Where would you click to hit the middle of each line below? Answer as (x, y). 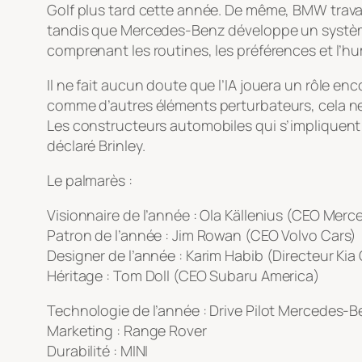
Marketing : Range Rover (127, 331)
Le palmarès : (90, 181)
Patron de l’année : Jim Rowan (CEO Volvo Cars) (202, 236)
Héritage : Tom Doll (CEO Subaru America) (183, 276)
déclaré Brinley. (96, 146)
